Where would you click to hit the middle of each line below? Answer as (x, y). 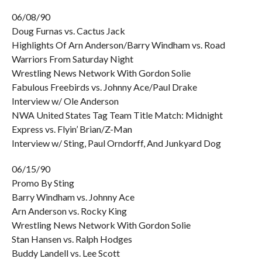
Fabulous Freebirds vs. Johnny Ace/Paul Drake (104, 87)
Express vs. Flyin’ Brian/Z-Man (72, 129)
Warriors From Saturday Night (72, 59)
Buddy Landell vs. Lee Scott (65, 253)
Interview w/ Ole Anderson (65, 101)
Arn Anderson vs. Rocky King (69, 211)
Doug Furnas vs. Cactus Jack (68, 31)
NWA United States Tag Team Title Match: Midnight (117, 115)
